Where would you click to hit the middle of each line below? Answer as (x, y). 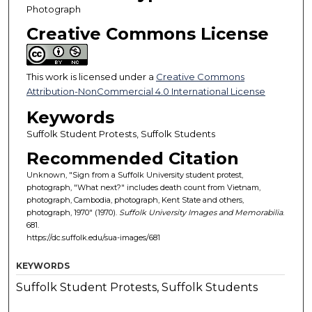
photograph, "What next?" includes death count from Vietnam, (143, 187)
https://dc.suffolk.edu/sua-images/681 (93, 237)
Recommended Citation (132, 158)
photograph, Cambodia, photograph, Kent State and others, (135, 200)
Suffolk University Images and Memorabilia (201, 212)
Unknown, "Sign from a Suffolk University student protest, (134, 174)
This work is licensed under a (91, 76)
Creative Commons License (147, 33)
